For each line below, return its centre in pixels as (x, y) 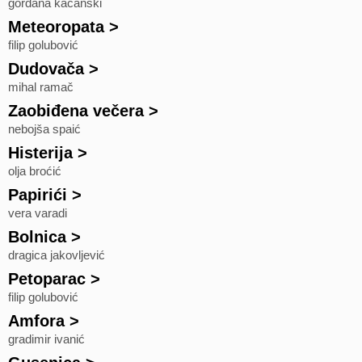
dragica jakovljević (57, 255)
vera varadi (38, 213)
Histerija (40, 153)
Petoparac (47, 279)
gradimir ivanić (46, 339)
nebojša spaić (44, 129)
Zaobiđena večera (76, 111)
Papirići (38, 195)
